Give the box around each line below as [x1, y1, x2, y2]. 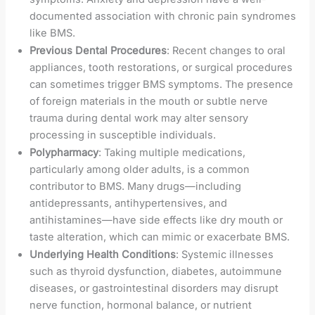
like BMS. [30, 26, 76, 39]
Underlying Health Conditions [30, 247, 176, 261]
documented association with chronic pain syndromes [30, 9, 297, 22]
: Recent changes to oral [167, 44, 286, 57]
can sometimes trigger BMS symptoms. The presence [30, 77, 294, 91]
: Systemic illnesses [176, 247, 274, 261]
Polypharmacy [30, 146, 99, 159]
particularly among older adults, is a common [30, 162, 250, 176]
